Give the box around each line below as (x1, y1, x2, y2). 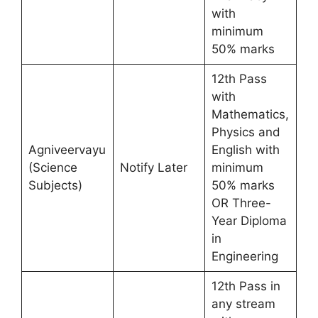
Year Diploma (211, 213, 287, 228)
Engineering (211, 248, 278, 263)
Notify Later (119, 160, 187, 175)
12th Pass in (211, 278, 280, 293)
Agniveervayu (28, 142, 106, 157)
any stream (211, 296, 275, 311)
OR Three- (211, 195, 271, 210)
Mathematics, (211, 106, 289, 121)
